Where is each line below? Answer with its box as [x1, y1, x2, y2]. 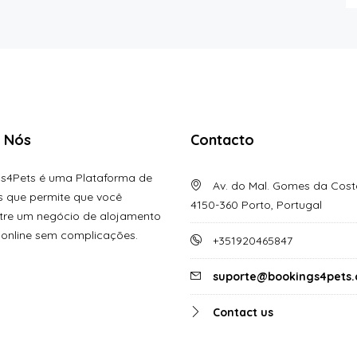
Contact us [213, 304, 273, 320]
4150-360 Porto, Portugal [190, 197, 322, 212]
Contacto [190, 130, 254, 149]
